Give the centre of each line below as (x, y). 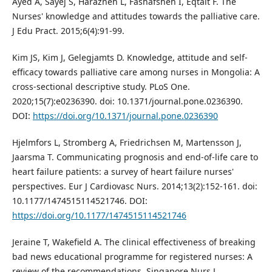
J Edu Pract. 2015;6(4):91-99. (68, 30)
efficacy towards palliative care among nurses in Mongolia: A (136, 72)
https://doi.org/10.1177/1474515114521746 (99, 215)
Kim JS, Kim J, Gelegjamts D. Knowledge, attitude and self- (130, 57)
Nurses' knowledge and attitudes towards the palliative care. (136, 16)
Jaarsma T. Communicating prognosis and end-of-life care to (135, 157)
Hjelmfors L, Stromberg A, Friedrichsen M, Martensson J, (127, 142)
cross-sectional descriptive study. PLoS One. (101, 86)
